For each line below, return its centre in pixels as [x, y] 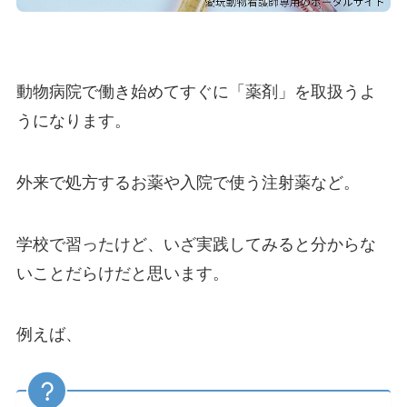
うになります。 [73, 121]
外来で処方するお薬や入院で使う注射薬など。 [188, 182]
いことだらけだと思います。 [122, 273]
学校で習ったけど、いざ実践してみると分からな [196, 244]
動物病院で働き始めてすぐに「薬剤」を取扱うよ [196, 92]
